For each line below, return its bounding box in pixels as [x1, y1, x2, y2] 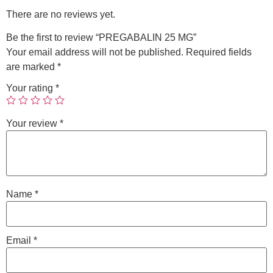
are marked [6, 62, 57, 73]
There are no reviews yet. [6, 9, 115, 20]
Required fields [186, 47, 252, 58]
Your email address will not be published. [6, 47, 183, 58]
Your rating [6, 83, 55, 94]
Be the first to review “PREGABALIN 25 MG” [6, 32, 196, 43]
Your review [6, 118, 60, 129]
